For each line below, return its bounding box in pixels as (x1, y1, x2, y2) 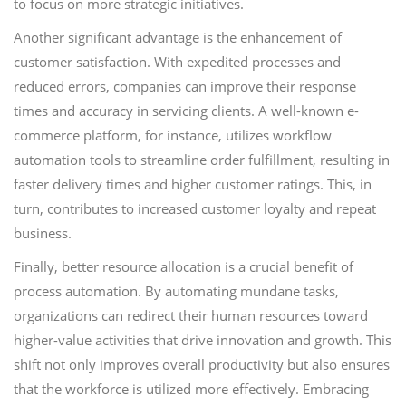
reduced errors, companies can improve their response (14, 77, 356, 95)
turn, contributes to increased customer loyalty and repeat (14, 199, 376, 217)
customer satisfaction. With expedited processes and (14, 53, 341, 71)
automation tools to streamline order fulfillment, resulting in (14, 150, 390, 169)
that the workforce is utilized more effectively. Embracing (14, 380, 369, 398)
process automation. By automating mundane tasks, (14, 282, 339, 300)
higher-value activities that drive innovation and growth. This (14, 331, 391, 349)
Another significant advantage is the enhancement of (14, 28, 342, 46)
